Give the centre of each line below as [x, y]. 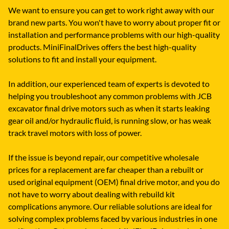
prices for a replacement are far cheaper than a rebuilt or [106, 170]
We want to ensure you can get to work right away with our [111, 10]
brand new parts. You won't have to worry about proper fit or [114, 22]
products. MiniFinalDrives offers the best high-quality [102, 47]
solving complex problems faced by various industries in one [113, 219]
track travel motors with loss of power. [75, 133]
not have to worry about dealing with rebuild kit [91, 194]
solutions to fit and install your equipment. [82, 59]
